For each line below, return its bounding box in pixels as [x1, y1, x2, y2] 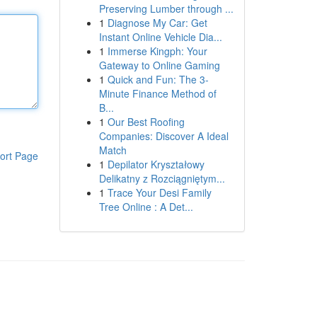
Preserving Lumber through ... [98, 1, 234, 16]
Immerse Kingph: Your [107, 44, 207, 58]
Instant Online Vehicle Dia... [98, 30, 222, 44]
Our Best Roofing [107, 115, 185, 129]
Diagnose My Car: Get [107, 16, 207, 30]
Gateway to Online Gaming [98, 58, 220, 72]
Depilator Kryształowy [107, 157, 204, 171]
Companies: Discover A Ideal [98, 129, 229, 143]
